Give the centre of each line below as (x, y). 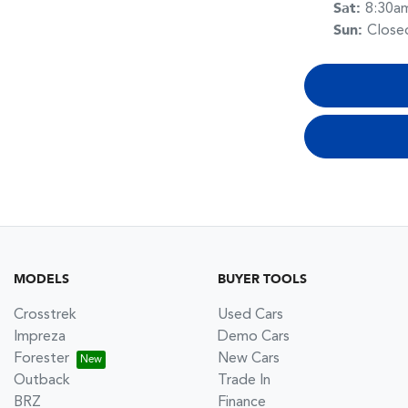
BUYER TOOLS (262, 279)
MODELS (41, 279)
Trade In (244, 380)
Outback (42, 380)
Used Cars (250, 315)
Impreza (40, 337)
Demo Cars (254, 337)
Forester (41, 358)
